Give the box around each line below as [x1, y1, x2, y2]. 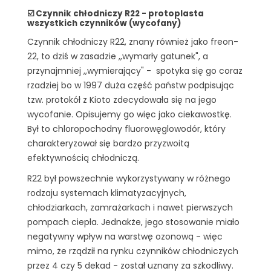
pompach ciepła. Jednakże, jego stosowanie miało [27, 215, 240, 228]
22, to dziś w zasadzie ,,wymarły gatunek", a [27, 50, 208, 62]
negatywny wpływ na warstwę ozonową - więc [27, 230, 223, 243]
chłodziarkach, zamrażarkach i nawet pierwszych [27, 201, 233, 214]
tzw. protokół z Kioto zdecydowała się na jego [27, 93, 217, 106]
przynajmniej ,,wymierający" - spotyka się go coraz [27, 64, 243, 77]
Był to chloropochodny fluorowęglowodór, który [27, 122, 226, 135]
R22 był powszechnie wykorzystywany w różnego [27, 172, 230, 184]
